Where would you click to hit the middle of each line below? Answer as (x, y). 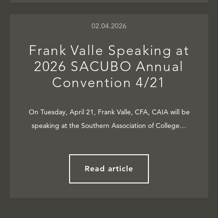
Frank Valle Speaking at (109, 51)
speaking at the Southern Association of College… (109, 126)
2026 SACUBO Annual (109, 67)
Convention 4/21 (109, 83)
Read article (109, 169)
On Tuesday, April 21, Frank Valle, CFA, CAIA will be (109, 112)
